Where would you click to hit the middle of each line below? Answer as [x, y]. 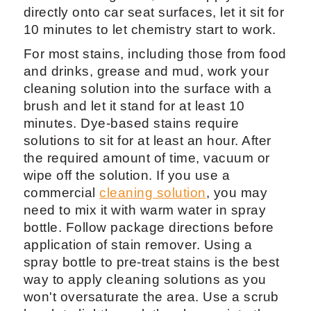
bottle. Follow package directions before [149, 228]
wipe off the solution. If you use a [127, 176]
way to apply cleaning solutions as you [145, 280]
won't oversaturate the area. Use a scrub [151, 297]
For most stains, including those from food [155, 54]
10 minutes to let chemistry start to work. [150, 30]
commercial [61, 193]
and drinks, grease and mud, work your [146, 72]
